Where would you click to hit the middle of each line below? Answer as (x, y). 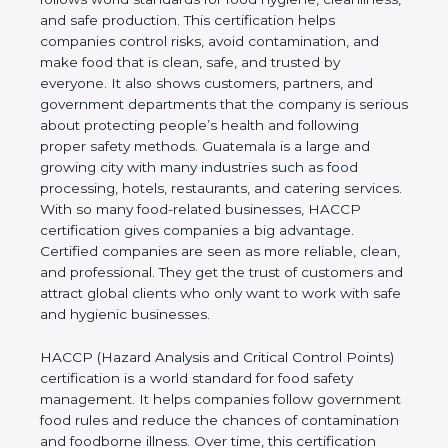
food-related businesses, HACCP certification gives (213, 230)
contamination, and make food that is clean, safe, (206, 62)
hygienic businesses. (110, 335)
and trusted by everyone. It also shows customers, (211, 83)
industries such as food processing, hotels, (184, 188)
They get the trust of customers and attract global (208, 293)
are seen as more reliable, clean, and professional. (209, 272)
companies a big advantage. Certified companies (206, 251)
